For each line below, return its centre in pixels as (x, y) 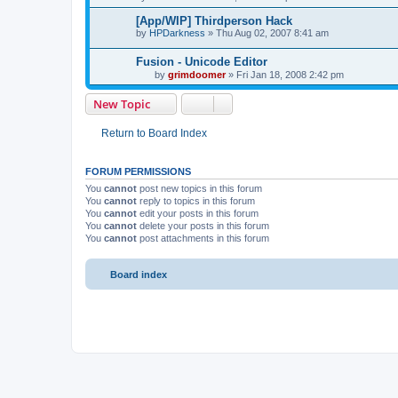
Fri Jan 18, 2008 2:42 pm (290, 80)
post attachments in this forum (203, 242)
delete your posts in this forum (203, 230)
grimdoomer (197, 80)
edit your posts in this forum (198, 217)
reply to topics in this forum (196, 205)
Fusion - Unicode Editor (202, 66)
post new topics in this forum (199, 192)
